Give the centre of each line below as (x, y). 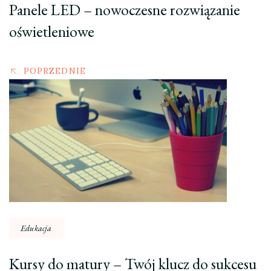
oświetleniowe (52, 32)
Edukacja (36, 228)
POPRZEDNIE (55, 71)
